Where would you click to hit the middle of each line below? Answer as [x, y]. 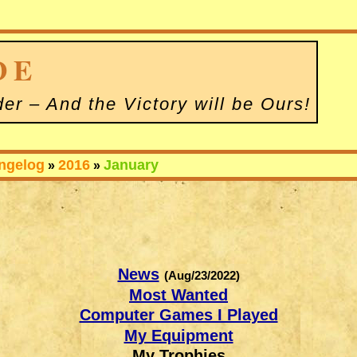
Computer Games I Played [178, 315]
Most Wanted [178, 294]
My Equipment [178, 335]
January [131, 165]
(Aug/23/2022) [202, 275]
